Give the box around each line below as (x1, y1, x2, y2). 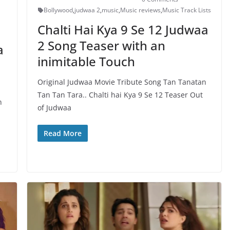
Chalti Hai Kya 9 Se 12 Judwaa (37, 21, 208, 39)
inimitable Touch (37, 53, 135, 70)
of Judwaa (37, 103, 71, 113)
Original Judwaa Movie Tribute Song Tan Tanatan (37, 77, 206, 87)
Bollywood (43, 6, 73, 15)
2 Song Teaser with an (37, 37, 165, 54)
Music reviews (120, 6, 161, 15)
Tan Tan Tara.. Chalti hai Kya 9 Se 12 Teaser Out (37, 90, 203, 100)
